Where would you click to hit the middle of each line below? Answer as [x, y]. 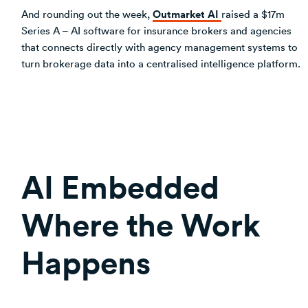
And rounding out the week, [87, 13]
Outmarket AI [187, 13]
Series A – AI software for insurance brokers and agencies [156, 30]
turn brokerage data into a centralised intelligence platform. [161, 63]
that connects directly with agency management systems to [159, 46]
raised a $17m [253, 13]
